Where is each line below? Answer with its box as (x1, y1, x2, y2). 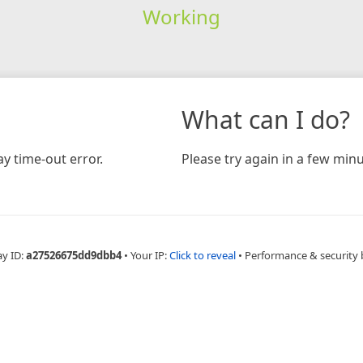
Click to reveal (169, 247, 236, 263)
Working (142, 2, 220, 30)
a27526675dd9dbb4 (26, 247, 122, 263)
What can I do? (181, 102, 350, 136)
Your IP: (130, 247, 169, 263)
